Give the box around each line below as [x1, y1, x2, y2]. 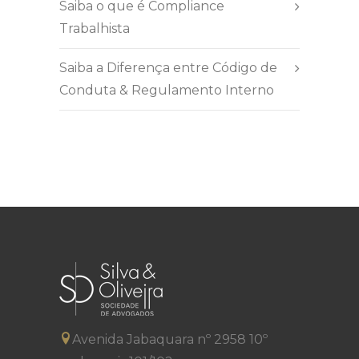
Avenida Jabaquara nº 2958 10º [72, 332, 268, 348]
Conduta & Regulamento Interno [59, 83, 274, 99]
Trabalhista [59, 21, 130, 37]
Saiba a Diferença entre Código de [59, 60, 277, 76]
